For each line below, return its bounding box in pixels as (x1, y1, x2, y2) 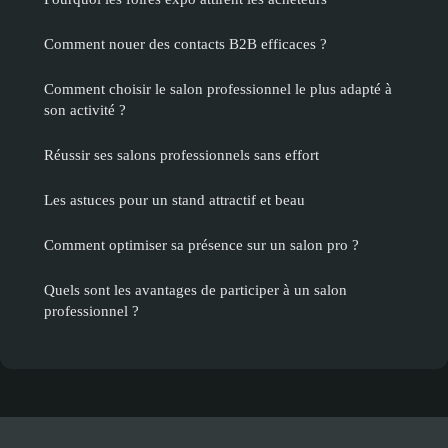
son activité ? (44, 100, 126, 118)
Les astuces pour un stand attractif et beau (44, 190, 305, 208)
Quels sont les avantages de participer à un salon (44, 280, 347, 298)
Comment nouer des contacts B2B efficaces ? (44, 34, 327, 52)
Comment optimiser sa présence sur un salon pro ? (44, 235, 359, 253)
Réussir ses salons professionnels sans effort (44, 145, 319, 163)
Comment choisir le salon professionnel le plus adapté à (44, 79, 392, 97)
